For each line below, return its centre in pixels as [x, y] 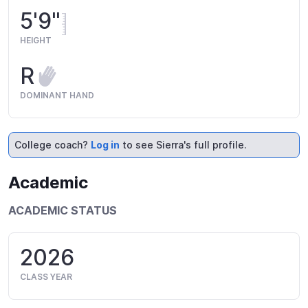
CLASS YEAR [46, 277]
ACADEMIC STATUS [63, 211]
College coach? [53, 145]
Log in [105, 145]
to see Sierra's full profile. [183, 145]
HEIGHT [36, 41]
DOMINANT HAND [57, 96]
